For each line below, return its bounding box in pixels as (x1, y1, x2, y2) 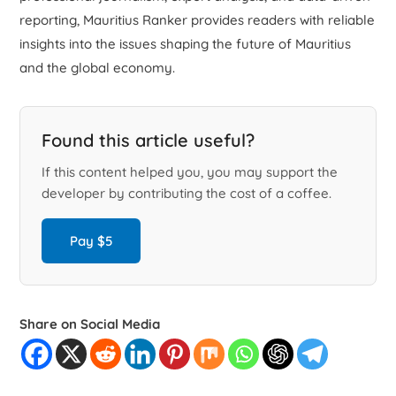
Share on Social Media (19, 315, 161, 332)
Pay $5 (70, 232, 113, 249)
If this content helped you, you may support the (42, 163, 339, 180)
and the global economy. (19, 58, 176, 76)
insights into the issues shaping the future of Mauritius (19, 34, 352, 52)
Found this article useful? (42, 128, 255, 151)
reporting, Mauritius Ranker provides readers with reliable (19, 11, 376, 28)
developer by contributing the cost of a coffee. (42, 184, 332, 202)
